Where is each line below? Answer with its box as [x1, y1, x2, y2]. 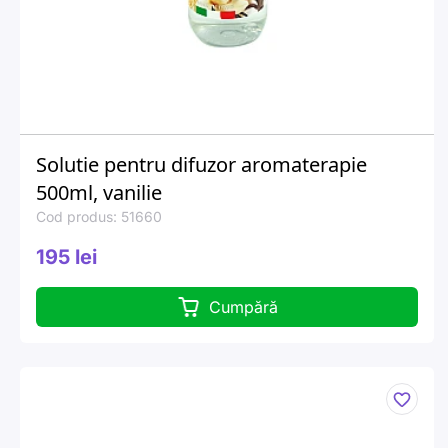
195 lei [36, 245, 97, 269]
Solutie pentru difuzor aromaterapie [36, 151, 367, 178]
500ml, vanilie [36, 179, 162, 206]
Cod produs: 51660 [36, 208, 162, 225]
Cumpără [208, 297, 278, 317]
